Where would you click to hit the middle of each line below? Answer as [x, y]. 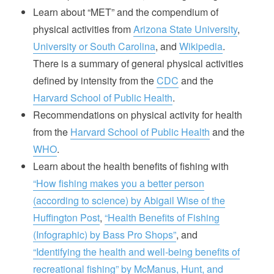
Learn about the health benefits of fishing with [131, 166]
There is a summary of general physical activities [139, 63]
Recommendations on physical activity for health [138, 114]
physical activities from [83, 29]
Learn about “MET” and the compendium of [126, 12]
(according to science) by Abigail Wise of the [129, 200]
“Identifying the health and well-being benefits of [137, 251]
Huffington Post [67, 217]
